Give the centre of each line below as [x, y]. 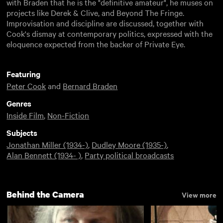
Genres [19, 103]
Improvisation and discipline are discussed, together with [105, 23]
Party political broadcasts [129, 155]
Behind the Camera [46, 194]
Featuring [24, 73]
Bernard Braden [90, 85]
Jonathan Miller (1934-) [48, 144]
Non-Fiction [68, 115]
